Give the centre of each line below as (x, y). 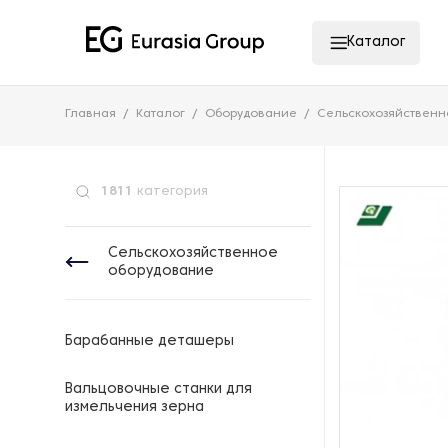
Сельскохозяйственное (193, 253)
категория (170, 192)
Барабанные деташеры (149, 341)
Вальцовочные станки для (158, 389)
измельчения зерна (134, 407)
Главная (90, 114)
